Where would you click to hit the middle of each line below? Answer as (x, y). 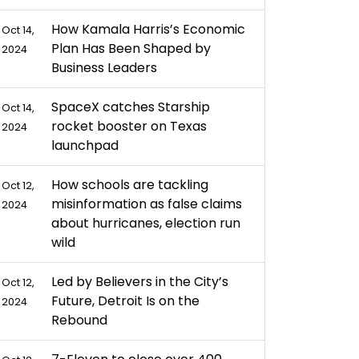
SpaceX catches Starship (130, 107)
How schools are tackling (129, 185)
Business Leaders (104, 68)
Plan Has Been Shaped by (131, 48)
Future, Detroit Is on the (125, 301)
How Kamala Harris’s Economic (148, 29)
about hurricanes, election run (145, 223)
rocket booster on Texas (129, 126)
